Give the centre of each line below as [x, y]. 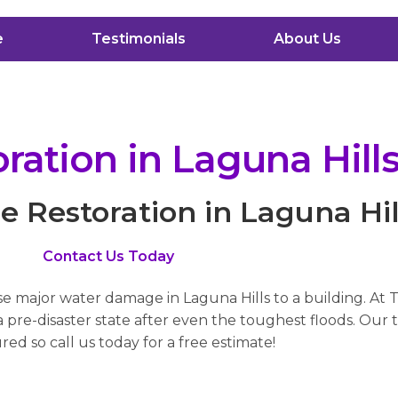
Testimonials [138, 39]
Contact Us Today [108, 256]
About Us [307, 39]
